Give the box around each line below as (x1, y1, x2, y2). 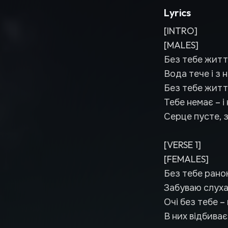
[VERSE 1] (164, 139, 201, 151)
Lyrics (164, 6, 191, 19)
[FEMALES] (164, 153, 209, 165)
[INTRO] (164, 25, 197, 37)
